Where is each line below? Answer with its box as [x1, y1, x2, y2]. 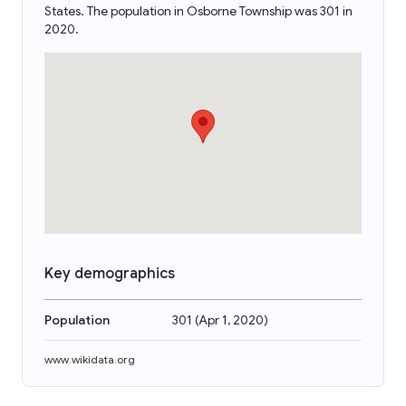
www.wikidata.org [44, 353, 135, 366]
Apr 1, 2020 [198, 312, 264, 328]
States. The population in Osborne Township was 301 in [44, 3, 353, 19]
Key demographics [44, 265, 175, 283]
